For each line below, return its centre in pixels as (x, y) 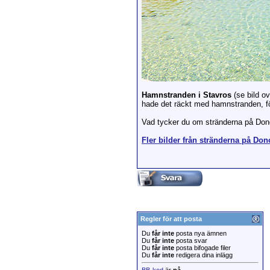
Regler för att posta (171, 219)
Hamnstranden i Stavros (188, 95)
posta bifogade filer (202, 248)
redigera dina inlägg (203, 255)
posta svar (191, 240)
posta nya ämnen (200, 233)
